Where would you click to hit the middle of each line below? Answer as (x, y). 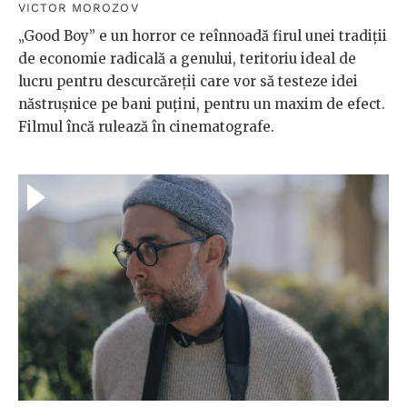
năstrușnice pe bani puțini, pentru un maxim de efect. (202, 104)
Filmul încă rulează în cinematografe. (146, 126)
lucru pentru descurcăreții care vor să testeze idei (188, 81)
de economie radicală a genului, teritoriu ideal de (187, 58)
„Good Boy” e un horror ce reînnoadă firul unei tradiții (203, 35)
